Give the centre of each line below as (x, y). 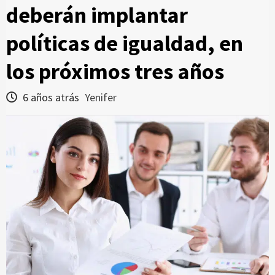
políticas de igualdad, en (125, 43)
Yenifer (101, 97)
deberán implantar (97, 15)
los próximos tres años (115, 72)
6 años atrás (51, 97)
